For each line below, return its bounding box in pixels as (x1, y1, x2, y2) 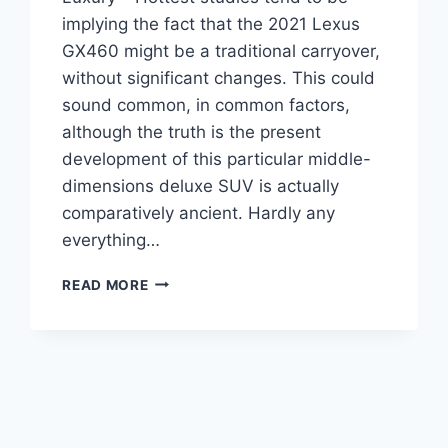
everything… (62, 229, 161, 250)
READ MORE (62, 276, 149, 293)
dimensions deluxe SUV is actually (62, 175, 340, 196)
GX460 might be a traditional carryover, (62, 40, 381, 61)
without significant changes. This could (62, 67, 376, 88)
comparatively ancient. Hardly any (62, 202, 336, 223)
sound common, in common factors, (62, 94, 351, 115)
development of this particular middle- (62, 148, 372, 169)
